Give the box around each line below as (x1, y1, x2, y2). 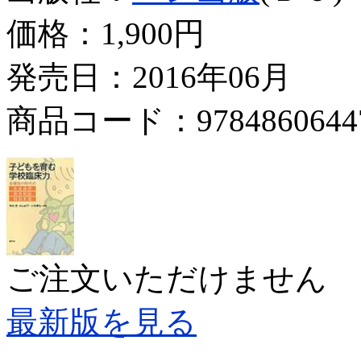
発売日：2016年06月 (6, 59, 292, 94)
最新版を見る (6, 304, 197, 339)
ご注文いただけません (6, 260, 327, 296)
